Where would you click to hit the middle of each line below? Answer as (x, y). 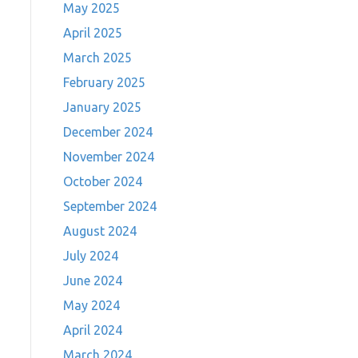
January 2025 (102, 107)
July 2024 (90, 256)
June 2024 (92, 280)
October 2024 (102, 181)
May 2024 (91, 305)
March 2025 (97, 58)
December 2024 (107, 132)
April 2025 (92, 33)
